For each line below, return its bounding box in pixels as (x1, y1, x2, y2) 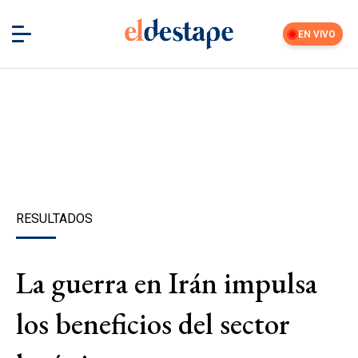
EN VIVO (298, 28, 336, 40)
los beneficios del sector (16, 304, 290, 343)
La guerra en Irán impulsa (16, 264, 317, 302)
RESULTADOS (16, 211, 93, 226)
